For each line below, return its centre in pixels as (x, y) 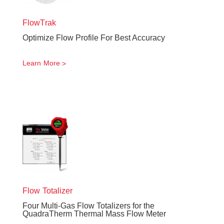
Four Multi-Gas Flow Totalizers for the (88, 206)
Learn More (41, 63)
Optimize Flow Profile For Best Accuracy (94, 38)
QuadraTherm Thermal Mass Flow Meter (94, 214)
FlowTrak (39, 23)
